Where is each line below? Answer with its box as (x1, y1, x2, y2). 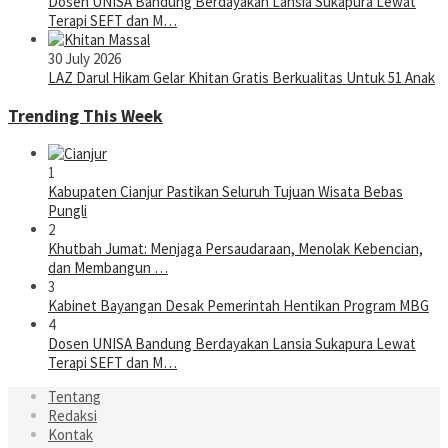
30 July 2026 (48, 49, 121, 69)
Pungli (48, 201, 87, 221)
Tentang (48, 387, 101, 407)
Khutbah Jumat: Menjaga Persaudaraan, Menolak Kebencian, (48, 239, 423, 259)
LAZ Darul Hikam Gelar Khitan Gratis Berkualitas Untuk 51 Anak (48, 68, 435, 88)
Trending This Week (8, 104, 163, 127)
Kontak (48, 425, 93, 445)
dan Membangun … (48, 258, 168, 278)
